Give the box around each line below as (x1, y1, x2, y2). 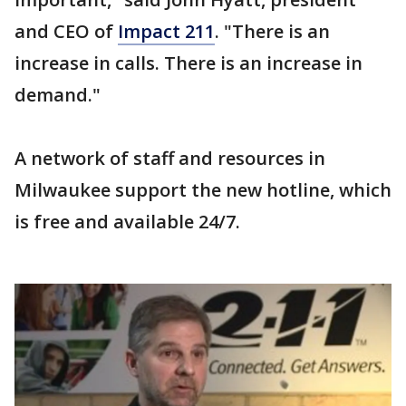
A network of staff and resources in (14, 146, 325, 170)
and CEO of (14, 19, 118, 43)
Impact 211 (118, 19, 215, 43)
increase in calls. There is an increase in (14, 51, 362, 75)
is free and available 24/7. (14, 209, 240, 234)
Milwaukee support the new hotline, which (14, 178, 391, 202)
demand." (14, 82, 101, 107)
